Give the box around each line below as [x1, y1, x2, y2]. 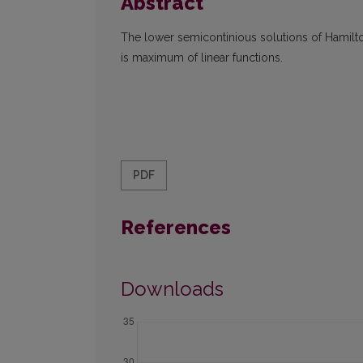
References [121, 216, 231, 240]
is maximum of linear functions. [121, 51, 283, 65]
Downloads [121, 277, 224, 301]
